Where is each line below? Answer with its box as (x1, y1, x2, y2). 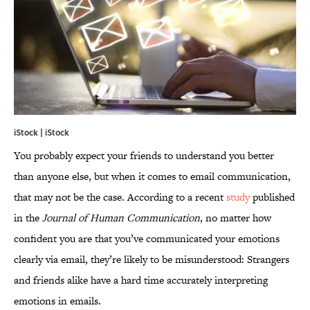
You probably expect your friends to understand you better (14, 148, 274, 163)
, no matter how (200, 210, 271, 226)
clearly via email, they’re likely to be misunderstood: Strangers (14, 252, 289, 267)
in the (14, 210, 42, 226)
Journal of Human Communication (42, 210, 200, 226)
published (250, 190, 295, 205)
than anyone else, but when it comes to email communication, (14, 169, 291, 184)
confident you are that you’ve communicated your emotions (14, 231, 280, 246)
